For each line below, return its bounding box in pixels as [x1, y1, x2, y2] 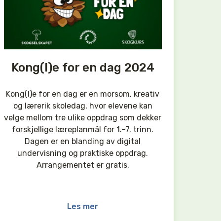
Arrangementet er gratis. [36, 160, 129, 170]
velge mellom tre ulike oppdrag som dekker [4, 112, 162, 122]
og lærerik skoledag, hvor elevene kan [13, 101, 152, 110]
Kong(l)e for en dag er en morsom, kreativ [6, 89, 160, 99]
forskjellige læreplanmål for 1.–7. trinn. [12, 124, 154, 134]
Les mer [67, 201, 99, 211]
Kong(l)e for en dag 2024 [11, 60, 154, 74]
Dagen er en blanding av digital [25, 136, 141, 146]
